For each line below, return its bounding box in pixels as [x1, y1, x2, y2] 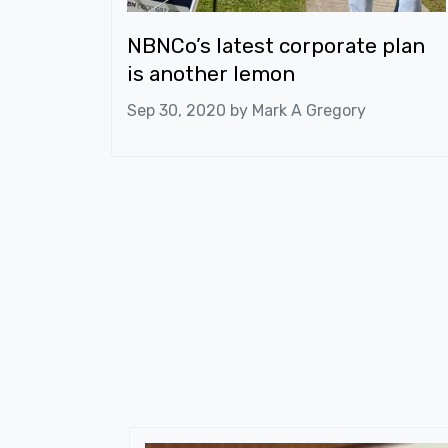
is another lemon [127, 61, 296, 87]
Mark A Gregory [252, 100, 367, 120]
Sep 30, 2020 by [127, 100, 253, 120]
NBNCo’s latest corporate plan [127, 33, 426, 59]
